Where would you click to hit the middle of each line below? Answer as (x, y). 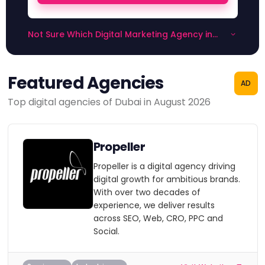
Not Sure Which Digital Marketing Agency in (120, 34)
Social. (106, 231)
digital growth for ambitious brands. (167, 179)
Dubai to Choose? (66, 47)
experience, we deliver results (154, 205)
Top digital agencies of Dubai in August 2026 (109, 102)
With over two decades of (147, 192)
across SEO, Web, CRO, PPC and (158, 218)
